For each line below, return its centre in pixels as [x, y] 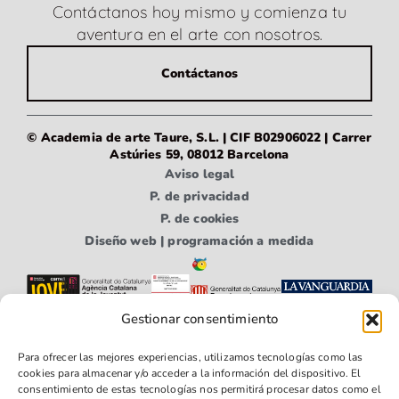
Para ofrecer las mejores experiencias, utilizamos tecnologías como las [191, 357]
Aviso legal [199, 175]
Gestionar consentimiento [199, 319]
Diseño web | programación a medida [199, 241]
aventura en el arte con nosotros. [199, 35]
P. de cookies [199, 219]
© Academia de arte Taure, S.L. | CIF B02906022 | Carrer [199, 138]
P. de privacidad [199, 197]
